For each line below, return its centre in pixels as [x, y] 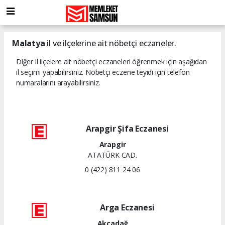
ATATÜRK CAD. [113, 155]
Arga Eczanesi [127, 207]
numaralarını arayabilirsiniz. [58, 82]
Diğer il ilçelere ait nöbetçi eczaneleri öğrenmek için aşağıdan [111, 61]
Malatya [29, 43]
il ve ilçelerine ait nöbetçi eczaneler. [110, 43]
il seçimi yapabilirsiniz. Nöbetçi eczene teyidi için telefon [103, 72]
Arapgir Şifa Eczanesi [127, 128]
